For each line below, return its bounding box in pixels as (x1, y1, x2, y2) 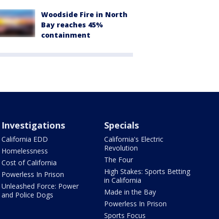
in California (104, 175, 142, 185)
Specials (104, 119, 139, 131)
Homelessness (1, 146, 48, 156)
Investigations (1, 119, 65, 131)
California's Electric (104, 134, 164, 144)
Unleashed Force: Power (1, 181, 79, 191)
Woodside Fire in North (41, 10, 128, 20)
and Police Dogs (1, 190, 53, 200)
